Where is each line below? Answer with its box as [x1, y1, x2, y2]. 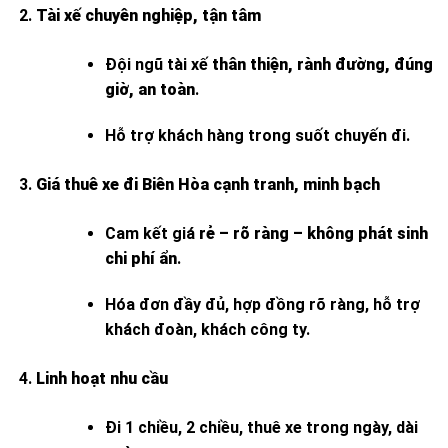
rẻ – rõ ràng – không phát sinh [198, 223, 428, 243]
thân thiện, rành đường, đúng [211, 55, 433, 75]
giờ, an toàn [104, 80, 195, 100]
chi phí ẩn [104, 248, 177, 268]
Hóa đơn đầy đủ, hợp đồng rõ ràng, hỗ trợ [104, 294, 420, 314]
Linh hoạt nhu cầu [35, 368, 168, 388]
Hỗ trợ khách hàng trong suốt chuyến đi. [104, 125, 410, 145]
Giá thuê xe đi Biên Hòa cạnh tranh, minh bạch [35, 174, 380, 194]
